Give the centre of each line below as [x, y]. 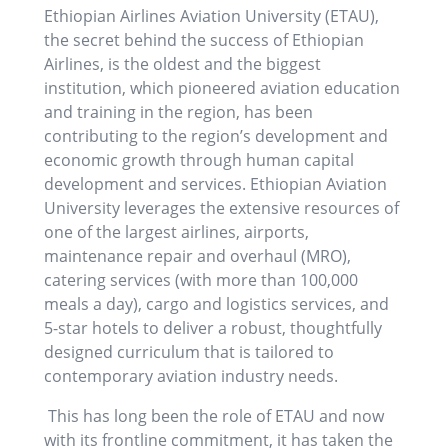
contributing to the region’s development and [216, 136]
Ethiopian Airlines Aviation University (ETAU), [211, 16]
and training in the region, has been [178, 112]
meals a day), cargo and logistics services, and [216, 304]
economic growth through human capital [199, 160]
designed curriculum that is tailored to [189, 352]
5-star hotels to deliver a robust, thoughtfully [213, 328]
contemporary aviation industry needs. [191, 376]
